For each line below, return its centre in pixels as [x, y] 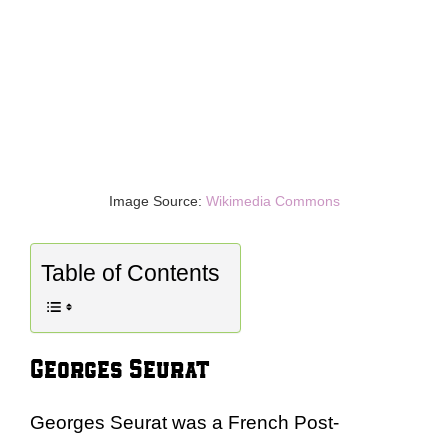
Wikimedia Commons [272, 200]
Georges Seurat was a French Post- [184, 422]
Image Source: [157, 200]
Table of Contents [130, 273]
